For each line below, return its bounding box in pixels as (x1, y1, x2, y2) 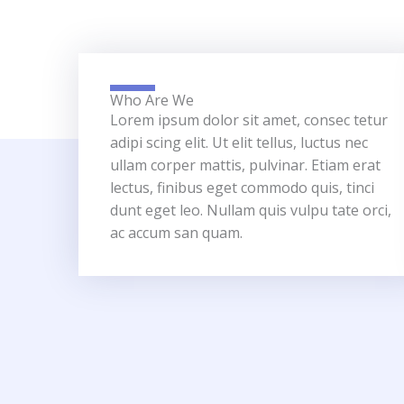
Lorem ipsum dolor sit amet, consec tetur (110, 110, 388, 130)
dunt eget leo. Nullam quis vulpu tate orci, (110, 200, 391, 220)
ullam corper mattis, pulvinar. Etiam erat (110, 155, 381, 175)
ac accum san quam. (110, 223, 243, 243)
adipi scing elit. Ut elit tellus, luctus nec (110, 133, 368, 152)
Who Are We (110, 90, 194, 110)
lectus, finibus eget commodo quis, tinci (110, 178, 374, 197)
